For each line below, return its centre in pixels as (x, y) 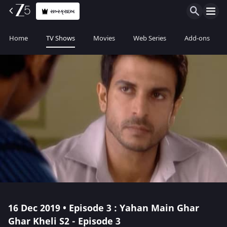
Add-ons (197, 38)
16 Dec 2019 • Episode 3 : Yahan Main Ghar (104, 208)
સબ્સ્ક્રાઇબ (63, 11)
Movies (104, 38)
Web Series (150, 38)
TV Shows (61, 38)
